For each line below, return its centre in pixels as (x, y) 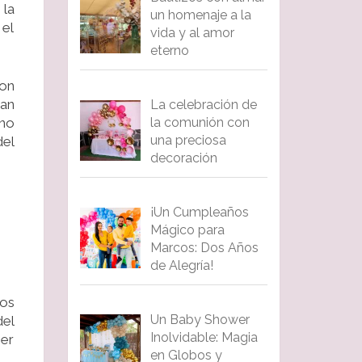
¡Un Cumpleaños (199, 212)
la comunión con (200, 123)
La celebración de (203, 105)
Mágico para (187, 229)
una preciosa (188, 141)
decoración (183, 158)
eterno (169, 51)
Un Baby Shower (200, 319)
